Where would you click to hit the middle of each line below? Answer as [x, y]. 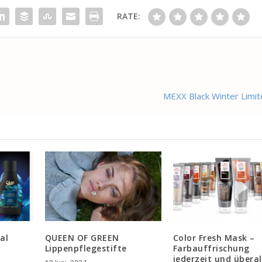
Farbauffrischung [211, 249]
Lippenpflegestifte [86, 249]
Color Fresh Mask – [214, 238]
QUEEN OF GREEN [82, 238]
